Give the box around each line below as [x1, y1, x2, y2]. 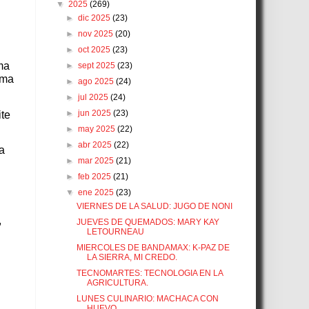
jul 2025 [78, 92, 111, 103]
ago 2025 [78, 77, 117, 87]
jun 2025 [78, 108, 114, 119]
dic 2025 [78, 13, 113, 23]
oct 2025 [78, 45, 113, 55]
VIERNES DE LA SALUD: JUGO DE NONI [76, 201, 232, 212]
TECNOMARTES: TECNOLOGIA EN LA [76, 268, 223, 279]
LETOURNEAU [86, 227, 144, 237]
